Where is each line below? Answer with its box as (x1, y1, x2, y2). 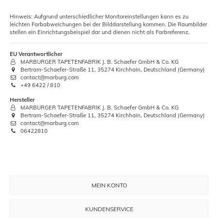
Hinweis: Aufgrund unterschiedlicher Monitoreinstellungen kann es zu (10, 13, 188, 20)
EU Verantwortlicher (10, 51, 62, 58)
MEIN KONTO (91, 182, 127, 189)
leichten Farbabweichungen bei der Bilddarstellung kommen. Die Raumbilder (10, 21, 207, 28)
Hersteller (10, 96, 35, 104)
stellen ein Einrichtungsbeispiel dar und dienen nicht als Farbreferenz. (10, 29, 190, 36)
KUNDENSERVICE (85, 205, 133, 213)
